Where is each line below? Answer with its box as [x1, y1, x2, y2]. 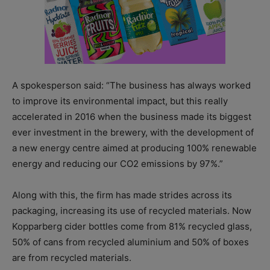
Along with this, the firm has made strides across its [12, 189, 232, 201]
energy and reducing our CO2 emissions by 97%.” [12, 158, 223, 170]
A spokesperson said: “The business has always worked [12, 80, 251, 92]
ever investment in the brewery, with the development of [12, 127, 254, 139]
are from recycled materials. [12, 252, 131, 264]
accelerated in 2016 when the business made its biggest [12, 111, 251, 123]
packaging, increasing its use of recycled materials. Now [12, 205, 251, 217]
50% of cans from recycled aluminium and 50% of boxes [12, 236, 249, 248]
